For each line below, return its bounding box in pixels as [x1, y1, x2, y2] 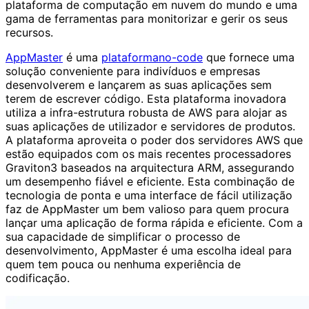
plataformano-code [101, 50, 203, 65]
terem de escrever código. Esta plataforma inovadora [6, 92, 286, 106]
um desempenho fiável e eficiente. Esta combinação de [6, 175, 295, 189]
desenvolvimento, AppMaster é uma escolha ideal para [6, 243, 292, 258]
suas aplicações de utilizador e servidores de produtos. [6, 119, 295, 134]
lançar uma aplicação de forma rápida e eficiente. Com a [6, 216, 303, 230]
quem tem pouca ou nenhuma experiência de [6, 257, 241, 272]
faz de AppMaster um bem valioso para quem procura [6, 202, 289, 217]
